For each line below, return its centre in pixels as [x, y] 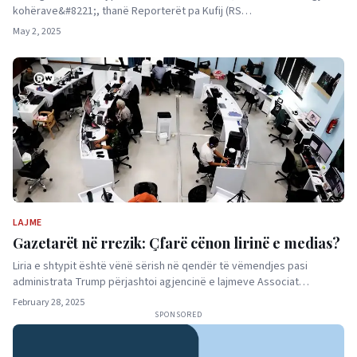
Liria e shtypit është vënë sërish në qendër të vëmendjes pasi [160, 266]
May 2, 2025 [37, 31]
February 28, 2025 [49, 302]
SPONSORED [178, 315]
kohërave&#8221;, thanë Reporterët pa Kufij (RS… [132, 11]
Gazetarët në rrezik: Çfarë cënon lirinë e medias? [177, 243]
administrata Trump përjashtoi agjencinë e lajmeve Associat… [161, 282]
